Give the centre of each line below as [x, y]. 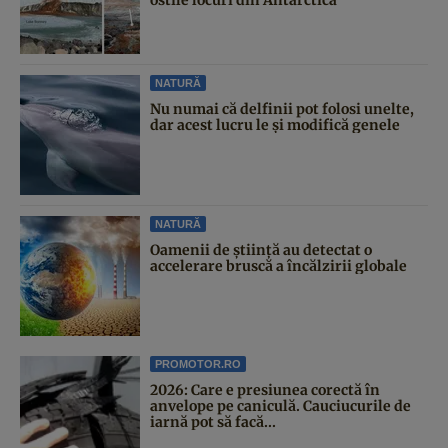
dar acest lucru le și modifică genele [275, 125]
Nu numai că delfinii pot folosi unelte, [282, 109]
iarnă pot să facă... [213, 422]
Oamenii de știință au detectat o [261, 250]
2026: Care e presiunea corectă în [265, 390]
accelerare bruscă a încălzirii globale [278, 266]
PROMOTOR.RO [198, 364]
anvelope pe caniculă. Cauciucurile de [280, 406]
